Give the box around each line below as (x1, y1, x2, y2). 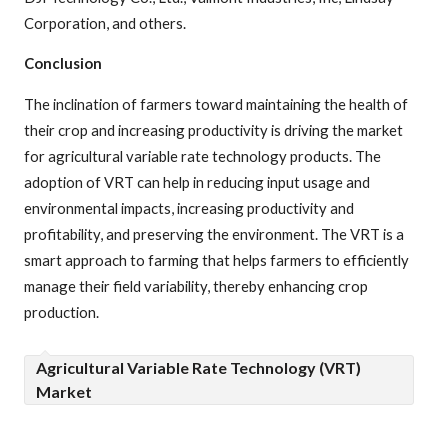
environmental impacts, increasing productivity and (24, 199, 354, 218)
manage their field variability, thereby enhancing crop (24, 277, 368, 296)
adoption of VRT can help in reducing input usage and (24, 173, 370, 192)
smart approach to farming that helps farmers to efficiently (24, 251, 409, 270)
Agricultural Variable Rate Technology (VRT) (36, 358, 361, 378)
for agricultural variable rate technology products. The (24, 147, 381, 166)
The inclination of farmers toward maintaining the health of (24, 95, 408, 114)
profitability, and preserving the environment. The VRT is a (24, 225, 404, 244)
